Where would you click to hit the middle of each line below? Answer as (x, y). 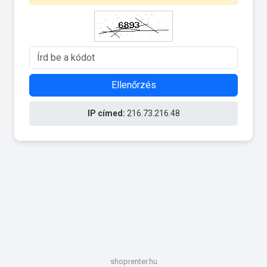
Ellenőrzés (133, 85)
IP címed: (106, 113)
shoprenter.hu (133, 261)
